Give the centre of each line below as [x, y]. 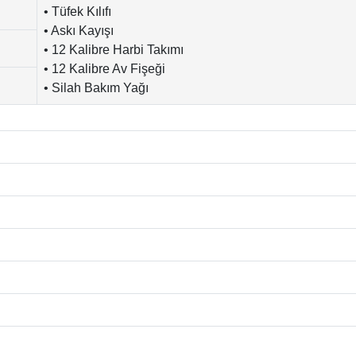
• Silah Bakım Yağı [96, 87]
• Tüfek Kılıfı [77, 11]
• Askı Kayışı [79, 30]
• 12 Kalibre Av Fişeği [104, 68]
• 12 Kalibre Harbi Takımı [114, 49]
